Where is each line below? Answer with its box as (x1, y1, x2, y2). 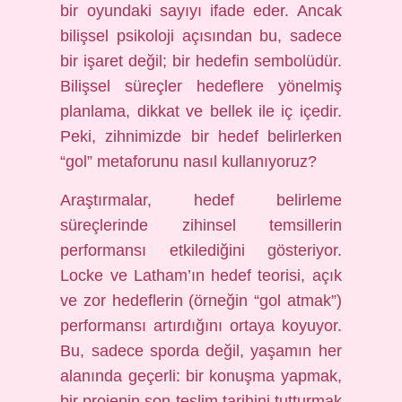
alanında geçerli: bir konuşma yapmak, (60, 367, 342, 385)
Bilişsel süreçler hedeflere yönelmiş (60, 77, 342, 95)
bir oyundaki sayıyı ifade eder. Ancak (60, 2, 342, 20)
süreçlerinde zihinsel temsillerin (60, 216, 342, 234)
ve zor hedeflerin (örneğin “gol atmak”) (60, 292, 342, 310)
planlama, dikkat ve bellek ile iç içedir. (60, 102, 342, 120)
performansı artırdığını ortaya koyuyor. (60, 317, 342, 335)
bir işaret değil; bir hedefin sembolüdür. (60, 52, 342, 70)
